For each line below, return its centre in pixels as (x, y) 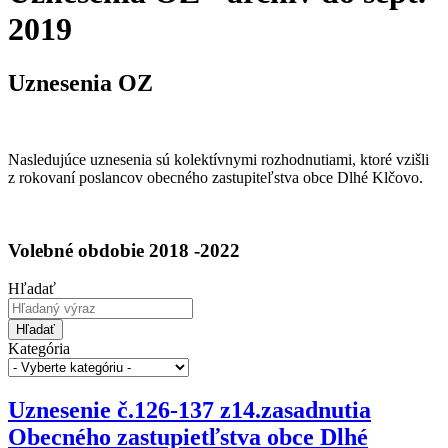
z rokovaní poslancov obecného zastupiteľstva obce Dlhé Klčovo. (215, 177)
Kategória (39, 349)
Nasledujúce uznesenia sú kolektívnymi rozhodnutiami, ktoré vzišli (218, 159)
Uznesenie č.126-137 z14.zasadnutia (189, 410)
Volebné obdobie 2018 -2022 (124, 250)
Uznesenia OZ (80, 82)
